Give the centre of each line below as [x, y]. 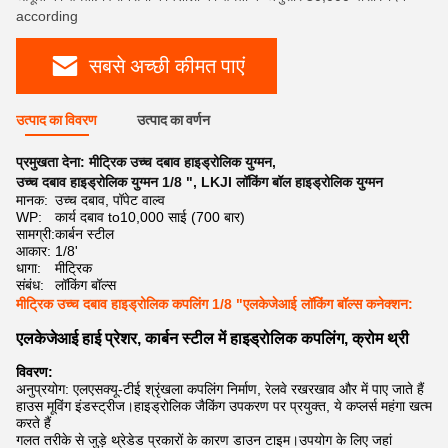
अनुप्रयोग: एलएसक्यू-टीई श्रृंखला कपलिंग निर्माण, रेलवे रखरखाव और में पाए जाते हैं [220, 389]
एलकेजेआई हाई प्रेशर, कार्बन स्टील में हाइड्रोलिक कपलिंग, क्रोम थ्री [212, 338]
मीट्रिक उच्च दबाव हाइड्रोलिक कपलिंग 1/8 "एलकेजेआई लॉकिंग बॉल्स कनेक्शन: [214, 304]
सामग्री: [35, 234]
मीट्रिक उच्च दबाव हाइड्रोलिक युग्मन [180, 162]
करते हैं [33, 423]
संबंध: [30, 285]
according [47, 16]
